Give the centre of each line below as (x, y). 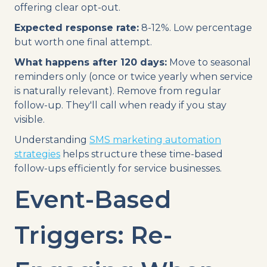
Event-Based (93, 199)
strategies (37, 154)
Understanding (52, 139)
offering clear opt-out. (67, 7)
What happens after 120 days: (91, 62)
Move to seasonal (209, 62)
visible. (30, 119)
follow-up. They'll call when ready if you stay (120, 105)
